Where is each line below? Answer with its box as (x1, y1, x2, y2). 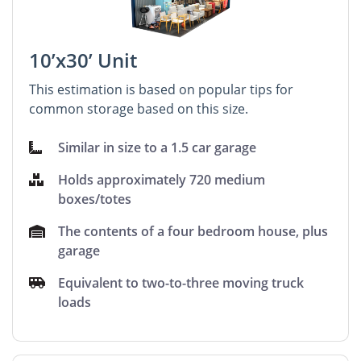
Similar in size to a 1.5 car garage (58, 138, 257, 156)
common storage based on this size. (29, 99, 248, 118)
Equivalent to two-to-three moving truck (58, 273, 305, 292)
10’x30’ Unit (29, 46, 137, 73)
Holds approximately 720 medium (58, 170, 266, 189)
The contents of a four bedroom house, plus (58, 222, 329, 240)
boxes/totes (58, 189, 132, 208)
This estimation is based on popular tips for (29, 80, 293, 98)
